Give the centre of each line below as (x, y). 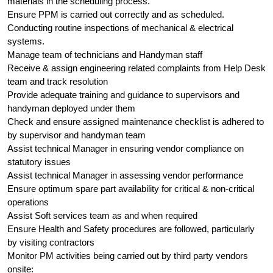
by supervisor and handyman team (76, 135)
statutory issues (39, 162)
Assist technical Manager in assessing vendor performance (125, 175)
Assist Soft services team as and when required (102, 215)
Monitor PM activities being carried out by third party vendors (128, 256)
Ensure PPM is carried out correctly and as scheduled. (116, 14)
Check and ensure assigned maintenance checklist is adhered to (136, 122)
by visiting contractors (51, 242)
